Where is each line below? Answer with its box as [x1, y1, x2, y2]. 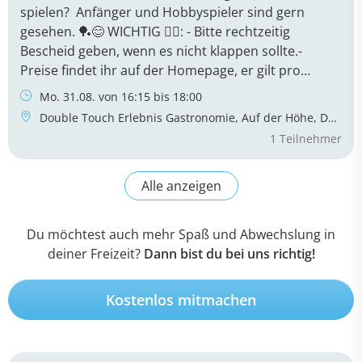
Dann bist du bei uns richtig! [143, 244, 315, 263]
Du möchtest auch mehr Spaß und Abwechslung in [27, 225, 335, 243]
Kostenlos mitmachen [106, 289, 256, 309]
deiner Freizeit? [47, 244, 141, 263]
